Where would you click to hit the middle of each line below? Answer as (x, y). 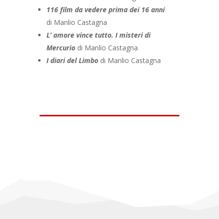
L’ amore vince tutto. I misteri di (98, 35)
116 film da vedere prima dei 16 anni (105, 9)
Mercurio (61, 47)
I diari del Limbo (72, 60)
